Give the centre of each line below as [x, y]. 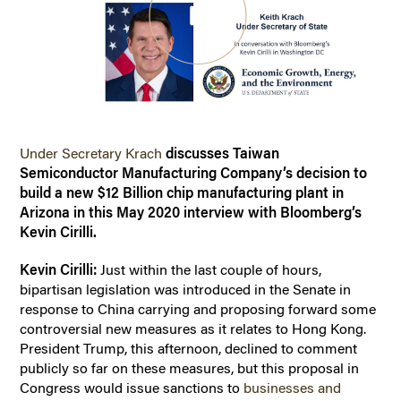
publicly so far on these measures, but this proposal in [190, 368]
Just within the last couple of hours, [211, 269]
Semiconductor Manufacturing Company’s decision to [194, 173]
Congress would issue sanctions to [132, 388]
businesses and [293, 388]
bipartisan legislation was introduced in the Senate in [186, 289]
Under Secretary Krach [91, 153]
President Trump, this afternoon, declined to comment [189, 348]
